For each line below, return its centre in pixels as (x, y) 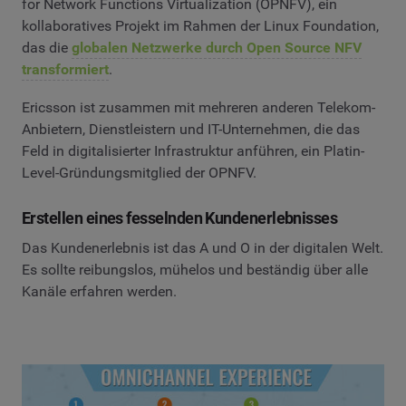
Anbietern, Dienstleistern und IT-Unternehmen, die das (191, 129)
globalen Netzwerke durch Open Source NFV (217, 48)
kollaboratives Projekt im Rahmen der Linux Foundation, (200, 26)
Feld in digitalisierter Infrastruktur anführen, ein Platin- (193, 150)
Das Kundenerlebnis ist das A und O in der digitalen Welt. (203, 248)
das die (47, 48)
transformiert (65, 70)
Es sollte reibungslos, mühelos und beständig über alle (195, 270)
